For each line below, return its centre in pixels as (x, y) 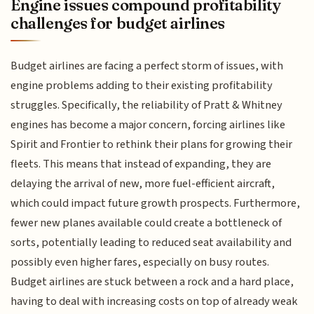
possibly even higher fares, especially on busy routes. (140, 262)
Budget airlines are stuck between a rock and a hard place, (152, 281)
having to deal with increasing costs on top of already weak (155, 301)
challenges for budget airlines (118, 23)
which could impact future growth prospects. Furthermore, (156, 203)
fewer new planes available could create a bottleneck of (146, 223)
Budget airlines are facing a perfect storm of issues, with (147, 66)
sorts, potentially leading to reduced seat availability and (151, 242)
